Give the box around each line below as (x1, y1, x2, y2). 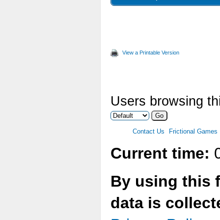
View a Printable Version (122, 50, 179, 55)
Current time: (110, 144, 210, 162)
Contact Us (133, 128, 165, 135)
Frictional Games (169, 128, 218, 135)
